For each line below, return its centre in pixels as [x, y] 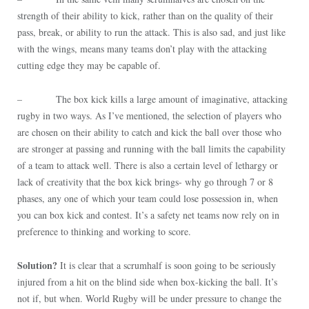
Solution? [37, 266]
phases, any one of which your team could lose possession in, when [147, 199]
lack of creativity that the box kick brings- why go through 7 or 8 [145, 182]
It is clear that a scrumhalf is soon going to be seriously [166, 266]
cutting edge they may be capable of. [89, 66]
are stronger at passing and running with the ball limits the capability [151, 149]
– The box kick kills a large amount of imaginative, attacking [152, 99]
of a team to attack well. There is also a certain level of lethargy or [147, 166]
